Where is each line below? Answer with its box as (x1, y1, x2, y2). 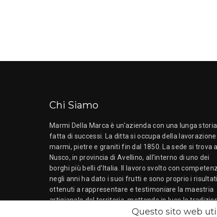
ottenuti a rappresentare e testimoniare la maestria (49, 186, 214, 193)
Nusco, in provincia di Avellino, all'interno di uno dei (49, 154, 210, 161)
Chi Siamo (49, 99, 98, 111)
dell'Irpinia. (49, 207, 83, 215)
